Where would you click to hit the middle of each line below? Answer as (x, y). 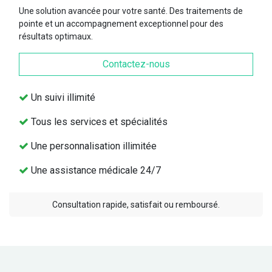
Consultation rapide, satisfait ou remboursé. (136, 204)
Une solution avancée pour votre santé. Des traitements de (131, 11)
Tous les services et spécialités (98, 121)
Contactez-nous (136, 64)
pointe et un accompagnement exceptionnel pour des (121, 23)
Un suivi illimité (62, 97)
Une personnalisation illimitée (93, 146)
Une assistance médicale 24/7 (95, 170)
